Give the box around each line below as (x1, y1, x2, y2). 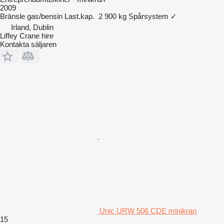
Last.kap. (64, 11, 94, 20)
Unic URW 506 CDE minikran (99, 206, 196, 215)
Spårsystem (128, 11, 168, 20)
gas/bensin (27, 11, 62, 20)
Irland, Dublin (11, 22, 53, 31)
